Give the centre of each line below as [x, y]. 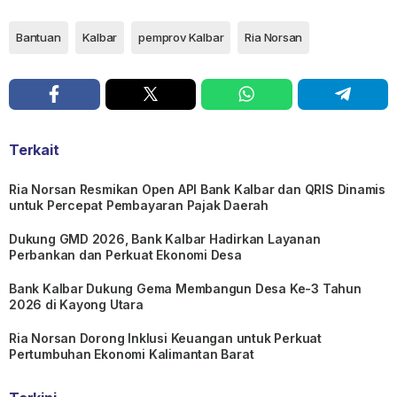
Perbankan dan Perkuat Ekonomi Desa [125, 254]
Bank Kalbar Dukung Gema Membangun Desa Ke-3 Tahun [185, 288]
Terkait [34, 149]
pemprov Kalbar [181, 37]
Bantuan [39, 37]
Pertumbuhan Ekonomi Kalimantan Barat [132, 354]
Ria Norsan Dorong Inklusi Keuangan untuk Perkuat [165, 338]
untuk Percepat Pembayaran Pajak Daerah [139, 205]
